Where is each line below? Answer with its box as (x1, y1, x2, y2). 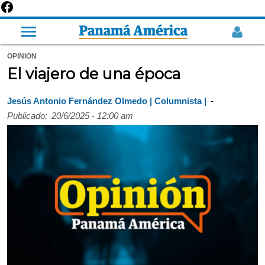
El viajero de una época (7, 64, 180, 83)
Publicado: (7, 110, 47, 121)
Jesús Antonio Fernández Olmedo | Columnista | (7, 96, 206, 106)
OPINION (7, 52, 37, 60)
